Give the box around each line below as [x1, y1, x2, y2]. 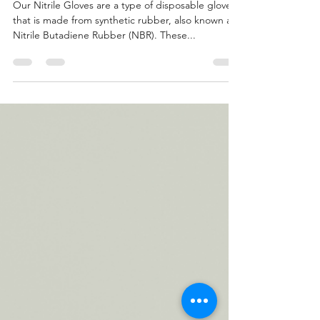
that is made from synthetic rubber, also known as [13, 42, 236, 55]
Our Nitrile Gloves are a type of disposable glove [13, 27, 231, 40]
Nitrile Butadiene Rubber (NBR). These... [13, 57, 196, 70]
